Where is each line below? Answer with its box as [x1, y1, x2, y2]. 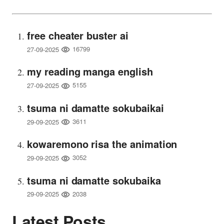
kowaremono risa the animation [27, 136, 177, 151]
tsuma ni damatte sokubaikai [27, 100, 164, 115]
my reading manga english [27, 64, 153, 79]
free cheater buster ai [27, 27, 128, 42]
